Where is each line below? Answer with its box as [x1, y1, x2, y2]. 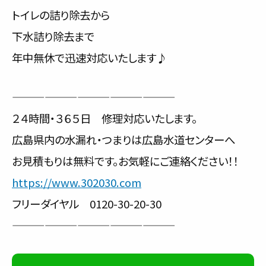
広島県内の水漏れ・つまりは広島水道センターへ [12, 132, 235, 147]
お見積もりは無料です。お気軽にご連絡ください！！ [12, 153, 239, 169]
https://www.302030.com [12, 175, 141, 190]
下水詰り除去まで [12, 28, 94, 44]
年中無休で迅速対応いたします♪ [12, 50, 167, 65]
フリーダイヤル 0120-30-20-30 [12, 196, 161, 211]
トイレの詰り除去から [12, 7, 110, 23]
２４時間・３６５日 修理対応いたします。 [12, 110, 197, 126]
